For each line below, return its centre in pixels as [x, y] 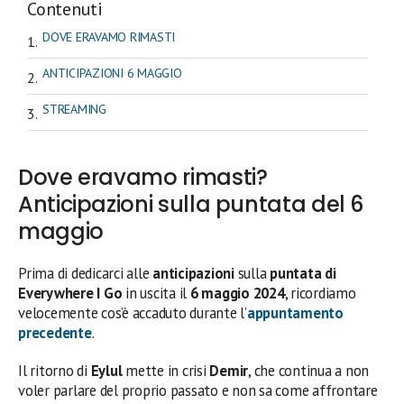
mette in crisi [166, 370]
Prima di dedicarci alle [86, 273]
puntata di [303, 273]
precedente [55, 332]
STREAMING [74, 109]
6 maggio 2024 [236, 293]
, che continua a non [309, 370]
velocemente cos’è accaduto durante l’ [133, 312]
